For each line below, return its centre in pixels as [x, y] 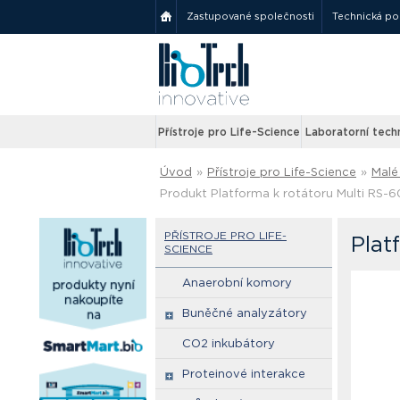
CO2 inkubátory [229, 343]
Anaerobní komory [237, 283]
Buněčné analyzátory [245, 313]
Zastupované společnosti [250, 16]
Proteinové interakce [244, 374]
